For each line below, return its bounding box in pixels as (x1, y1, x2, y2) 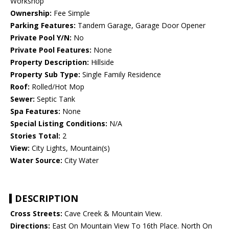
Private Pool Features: (10, 45, 91, 55)
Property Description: (10, 57, 89, 67)
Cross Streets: (10, 209, 62, 219)
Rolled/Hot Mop (30, 82, 84, 92)
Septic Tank (35, 94, 75, 104)
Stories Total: (10, 131, 60, 141)
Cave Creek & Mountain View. (62, 209, 162, 219)
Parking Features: (10, 20, 76, 31)
